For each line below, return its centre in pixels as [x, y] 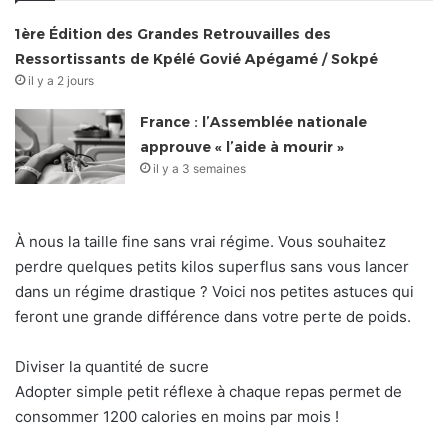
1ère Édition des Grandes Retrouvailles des [173, 34]
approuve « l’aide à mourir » [242, 147]
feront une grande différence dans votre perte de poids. [213, 317]
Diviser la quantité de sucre [112, 367]
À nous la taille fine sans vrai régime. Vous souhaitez [200, 242]
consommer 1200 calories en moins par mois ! [177, 417]
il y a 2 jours [61, 81]
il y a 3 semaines [200, 169]
